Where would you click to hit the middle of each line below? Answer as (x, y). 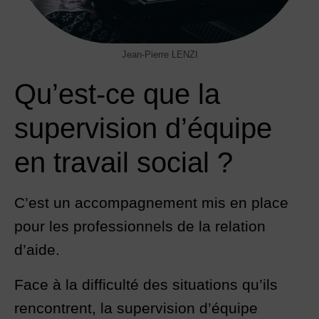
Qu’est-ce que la (117, 94)
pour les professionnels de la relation (140, 226)
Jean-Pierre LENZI (159, 55)
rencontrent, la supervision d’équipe (136, 308)
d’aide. (37, 250)
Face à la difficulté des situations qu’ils (146, 285)
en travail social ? (124, 163)
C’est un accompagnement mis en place (151, 203)
